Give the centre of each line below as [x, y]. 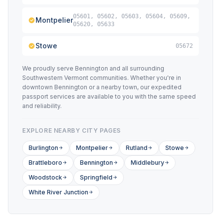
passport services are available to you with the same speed [109, 96]
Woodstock [45, 177]
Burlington [43, 148]
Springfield [96, 177]
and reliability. [42, 106]
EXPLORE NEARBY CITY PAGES [72, 130]
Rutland [137, 148]
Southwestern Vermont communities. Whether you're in [102, 78]
